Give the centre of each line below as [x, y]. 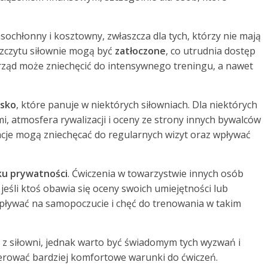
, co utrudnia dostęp [211, 51]
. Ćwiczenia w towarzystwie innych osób [156, 173]
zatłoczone [140, 51]
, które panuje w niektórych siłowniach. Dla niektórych [137, 104]
